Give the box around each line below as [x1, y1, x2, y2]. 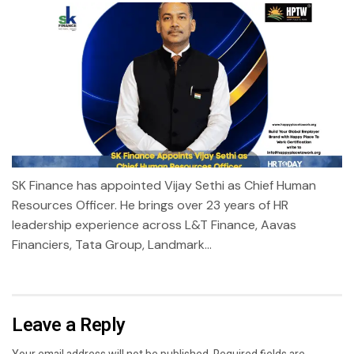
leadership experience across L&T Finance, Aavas [12, 216, 296, 233]
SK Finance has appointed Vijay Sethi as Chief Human [12, 176, 316, 194]
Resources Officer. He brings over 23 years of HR [12, 196, 288, 213]
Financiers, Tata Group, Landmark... [12, 235, 212, 253]
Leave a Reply [12, 311, 126, 339]
